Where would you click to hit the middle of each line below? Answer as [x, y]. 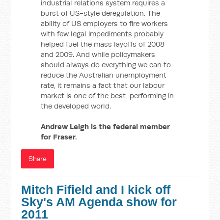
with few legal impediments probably [102, 34]
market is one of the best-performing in [108, 96]
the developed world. [76, 106]
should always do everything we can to [106, 65]
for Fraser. [59, 137]
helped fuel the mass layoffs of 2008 [103, 44]
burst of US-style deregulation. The [101, 13]
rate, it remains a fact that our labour [103, 85]
